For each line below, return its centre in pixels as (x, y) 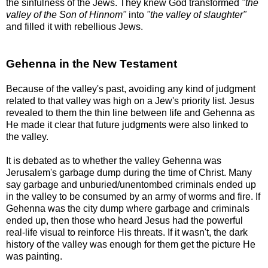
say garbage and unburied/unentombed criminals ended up (131, 184)
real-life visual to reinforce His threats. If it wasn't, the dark (127, 232)
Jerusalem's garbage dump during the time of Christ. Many (129, 172)
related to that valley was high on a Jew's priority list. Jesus (130, 100)
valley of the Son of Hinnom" (66, 14)
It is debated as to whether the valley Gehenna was (114, 160)
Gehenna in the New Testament (92, 63)
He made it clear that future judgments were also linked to (127, 124)
